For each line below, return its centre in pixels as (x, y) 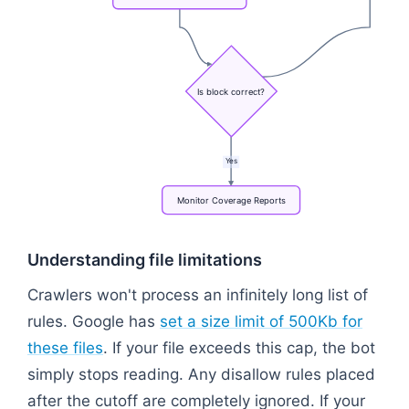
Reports (268, 200)
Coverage (230, 200)
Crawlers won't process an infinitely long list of (198, 294)
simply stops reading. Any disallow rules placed (201, 374)
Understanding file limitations (145, 259)
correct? (247, 91)
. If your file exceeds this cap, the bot (239, 347)
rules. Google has (94, 321)
